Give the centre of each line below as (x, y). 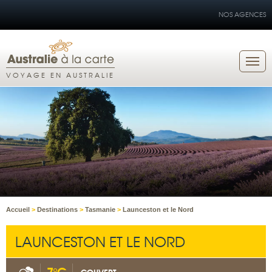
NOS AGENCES (242, 14)
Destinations (58, 210)
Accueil (19, 210)
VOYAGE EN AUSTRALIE (60, 75)
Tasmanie (101, 210)
